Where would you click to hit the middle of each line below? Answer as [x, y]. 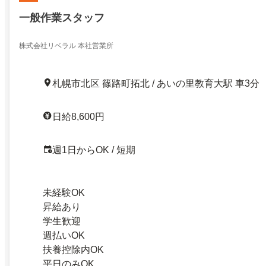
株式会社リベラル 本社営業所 [66, 46]
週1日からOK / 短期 [94, 150]
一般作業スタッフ [62, 18]
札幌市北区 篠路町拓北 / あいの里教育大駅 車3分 [156, 84]
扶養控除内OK [73, 250]
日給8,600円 [78, 117]
